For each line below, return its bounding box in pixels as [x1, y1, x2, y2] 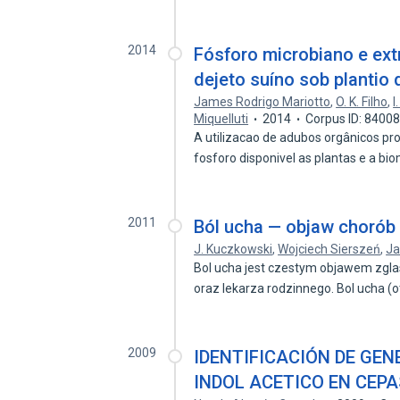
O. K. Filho [336, 95, 388, 109]
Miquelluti [194, 112, 249, 126]
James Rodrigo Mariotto [194, 95, 331, 109]
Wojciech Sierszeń [278, 242, 381, 256]
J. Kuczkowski [194, 242, 273, 256]
